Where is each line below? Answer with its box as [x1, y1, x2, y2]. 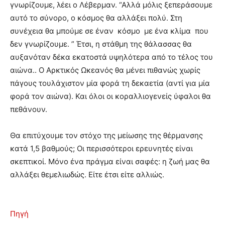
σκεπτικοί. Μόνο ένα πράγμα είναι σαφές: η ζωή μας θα [10, 157, 210, 166]
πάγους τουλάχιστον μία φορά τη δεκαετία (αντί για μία [10, 78, 210, 88]
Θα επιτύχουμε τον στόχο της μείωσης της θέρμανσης [10, 131, 203, 140]
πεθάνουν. [10, 104, 47, 114]
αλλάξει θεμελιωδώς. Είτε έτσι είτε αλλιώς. [10, 170, 164, 179]
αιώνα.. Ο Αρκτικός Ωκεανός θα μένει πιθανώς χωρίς [10, 65, 200, 75]
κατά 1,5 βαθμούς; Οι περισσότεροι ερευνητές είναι [10, 144, 193, 153]
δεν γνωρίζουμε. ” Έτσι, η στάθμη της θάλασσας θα [10, 39, 192, 49]
